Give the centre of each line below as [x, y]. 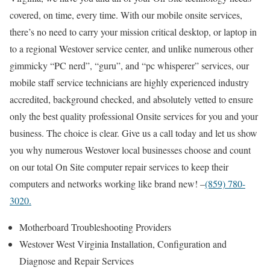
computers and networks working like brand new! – [107, 183]
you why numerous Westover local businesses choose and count [130, 149]
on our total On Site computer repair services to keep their [119, 166]
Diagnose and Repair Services [77, 260]
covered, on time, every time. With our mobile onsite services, [126, 14]
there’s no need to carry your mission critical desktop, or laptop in [133, 31]
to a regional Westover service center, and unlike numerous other [131, 48]
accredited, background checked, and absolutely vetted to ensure [131, 99]
